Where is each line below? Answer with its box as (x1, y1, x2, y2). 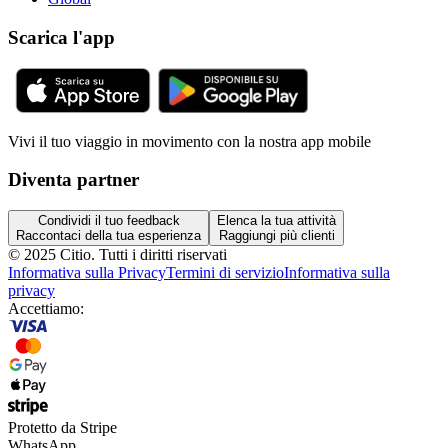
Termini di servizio (166, 263, 284, 281)
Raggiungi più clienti (218, 227, 335, 243)
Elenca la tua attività (217, 212, 336, 228)
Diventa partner (8, 169, 139, 191)
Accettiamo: (8, 299, 84, 317)
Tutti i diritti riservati (99, 245, 227, 263)
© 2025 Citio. (8, 245, 99, 263)
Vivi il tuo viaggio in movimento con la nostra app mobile (8, 132, 371, 150)
